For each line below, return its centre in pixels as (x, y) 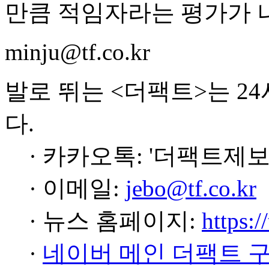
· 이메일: (77, 188)
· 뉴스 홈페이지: (115, 221)
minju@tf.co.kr (77, 52)
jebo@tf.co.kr (191, 188)
